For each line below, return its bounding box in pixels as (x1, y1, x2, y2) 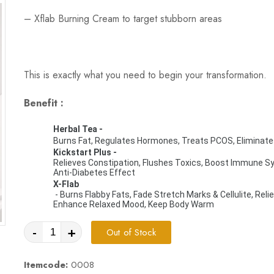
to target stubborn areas (119, 11, 222, 26)
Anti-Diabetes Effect (53, 167, 135, 177)
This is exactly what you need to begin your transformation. (24, 67, 267, 82)
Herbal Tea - (53, 124, 105, 134)
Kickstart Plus (53, 147, 111, 157)
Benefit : (24, 95, 64, 110)
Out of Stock (106, 225, 157, 239)
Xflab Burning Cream (34, 11, 119, 26)
